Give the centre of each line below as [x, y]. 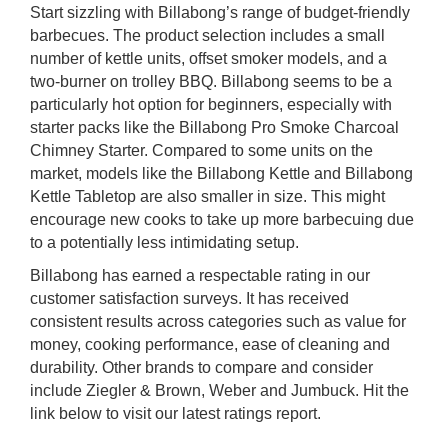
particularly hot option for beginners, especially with [211, 104]
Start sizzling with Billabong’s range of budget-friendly [220, 12]
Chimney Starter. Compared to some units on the [201, 150]
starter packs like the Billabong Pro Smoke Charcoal [214, 127]
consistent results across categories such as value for [218, 321]
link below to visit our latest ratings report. [175, 413]
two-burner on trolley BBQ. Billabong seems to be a [211, 81]
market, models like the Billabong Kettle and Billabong [221, 173]
